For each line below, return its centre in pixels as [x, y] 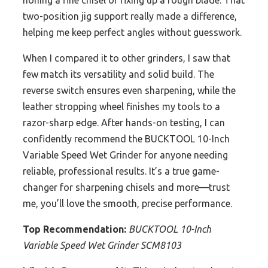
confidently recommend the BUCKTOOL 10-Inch [126, 139]
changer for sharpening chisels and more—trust [126, 188]
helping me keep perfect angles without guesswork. [132, 33]
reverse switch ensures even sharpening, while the [129, 91]
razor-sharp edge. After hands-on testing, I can [124, 123]
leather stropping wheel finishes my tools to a [121, 107]
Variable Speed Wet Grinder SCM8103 [102, 246]
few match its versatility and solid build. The [118, 74]
